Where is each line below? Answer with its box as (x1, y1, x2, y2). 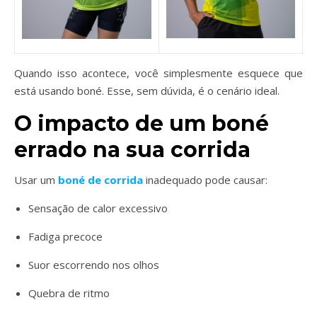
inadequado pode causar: (143, 173, 267, 187)
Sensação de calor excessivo (28, 201, 168, 215)
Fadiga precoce (28, 229, 103, 243)
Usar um (14, 173, 58, 187)
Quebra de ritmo (28, 286, 110, 300)
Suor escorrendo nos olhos (28, 258, 159, 272)
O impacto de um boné (14, 110, 269, 137)
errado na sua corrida (14, 137, 250, 163)
